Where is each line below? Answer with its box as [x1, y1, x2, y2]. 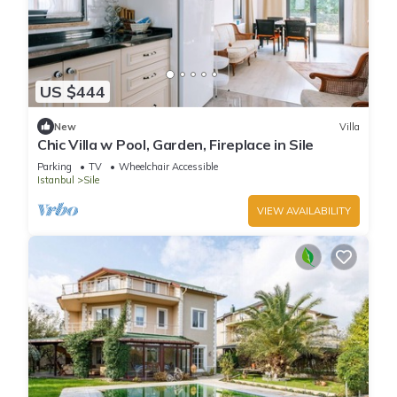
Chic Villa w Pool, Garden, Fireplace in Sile [37, 136, 314, 154]
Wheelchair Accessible [119, 160, 218, 174]
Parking [37, 160, 72, 174]
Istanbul [37, 174, 74, 187]
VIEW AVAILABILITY [257, 205, 351, 218]
